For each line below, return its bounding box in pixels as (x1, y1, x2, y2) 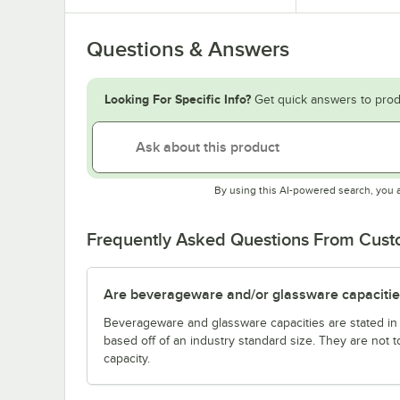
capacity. (104, 352, 150, 366)
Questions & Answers (87, 37, 289, 62)
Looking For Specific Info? (104, 92, 251, 107)
